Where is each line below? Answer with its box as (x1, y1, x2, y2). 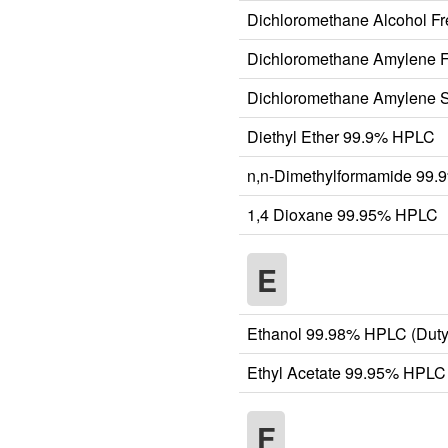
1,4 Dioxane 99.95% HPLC (247, 202, 438, 226)
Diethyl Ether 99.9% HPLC (247, 124, 435, 148)
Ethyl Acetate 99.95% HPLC (247, 360, 446, 384)
